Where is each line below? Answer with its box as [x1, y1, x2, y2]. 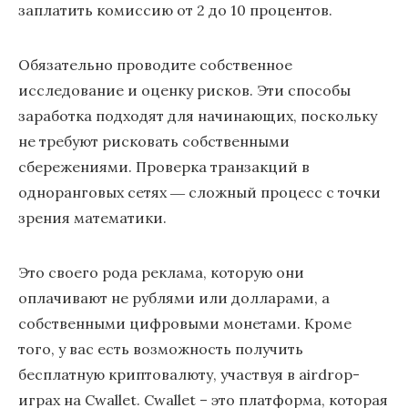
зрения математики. [18, 209, 167, 227]
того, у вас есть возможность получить [18, 340, 303, 358]
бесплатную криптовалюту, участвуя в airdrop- [18, 365, 360, 383]
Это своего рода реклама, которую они [18, 263, 304, 281]
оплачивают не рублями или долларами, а [18, 289, 330, 307]
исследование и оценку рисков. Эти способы [18, 81, 351, 99]
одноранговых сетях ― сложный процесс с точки [18, 183, 381, 201]
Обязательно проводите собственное [18, 56, 292, 74]
